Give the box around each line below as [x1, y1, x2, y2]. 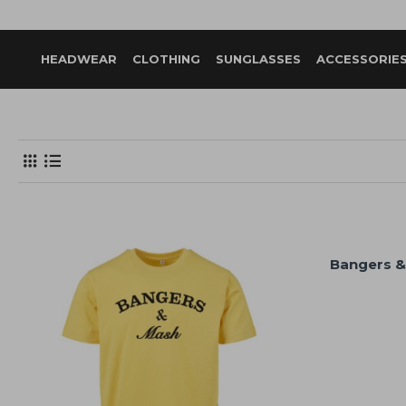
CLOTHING [132, 52, 200, 66]
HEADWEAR [41, 52, 117, 66]
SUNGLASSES [216, 52, 301, 66]
